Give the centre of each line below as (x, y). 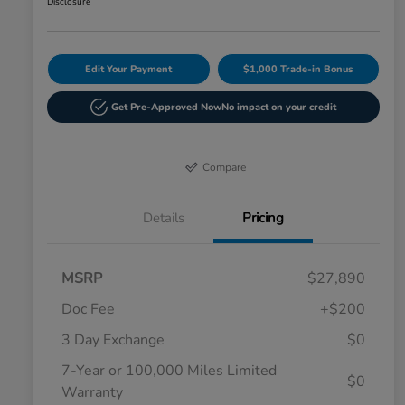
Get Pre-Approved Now (167, 108)
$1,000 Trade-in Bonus (298, 70)
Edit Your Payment (129, 70)
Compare (225, 168)
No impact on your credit (279, 108)
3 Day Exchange (113, 340)
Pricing (263, 218)
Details (164, 218)
